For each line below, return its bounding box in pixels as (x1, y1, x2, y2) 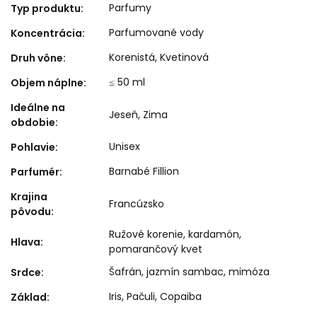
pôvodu (11, 204, 51, 219)
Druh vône (11, 51, 63, 66)
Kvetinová (160, 50, 209, 65)
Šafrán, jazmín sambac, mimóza (109, 265, 270, 279)
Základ (11, 290, 47, 305)
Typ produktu (11, 1, 81, 16)
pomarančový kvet (109, 242, 202, 257)
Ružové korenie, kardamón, (109, 227, 241, 242)
